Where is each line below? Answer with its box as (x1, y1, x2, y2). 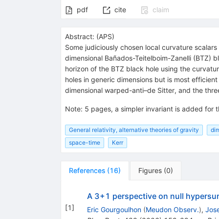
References (68, 166, 105, 175)
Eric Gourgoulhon (87, 205, 141, 214)
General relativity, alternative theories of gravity (68, 126, 199, 133)
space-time (68, 138, 100, 146)
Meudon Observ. (145, 205, 199, 214)
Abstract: (65, 32, 94, 41)
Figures (138, 166, 162, 175)
